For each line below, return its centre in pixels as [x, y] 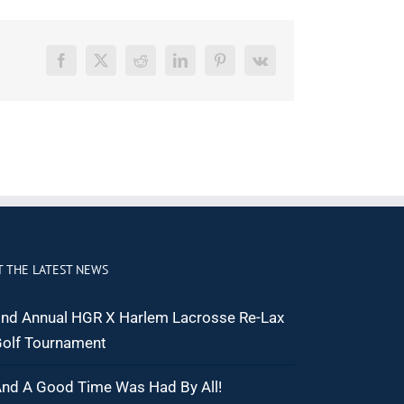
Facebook [88, 66]
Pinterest [243, 66]
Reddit [158, 66]
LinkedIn [205, 66]
